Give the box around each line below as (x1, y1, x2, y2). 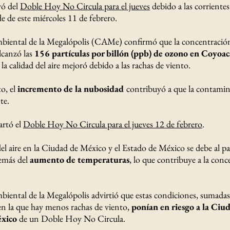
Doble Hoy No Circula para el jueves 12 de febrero (23, 118, 202, 130)
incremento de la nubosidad (17, 83, 126, 94)
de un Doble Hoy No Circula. (17, 213, 125, 224)
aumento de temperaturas (30, 154, 129, 165)
